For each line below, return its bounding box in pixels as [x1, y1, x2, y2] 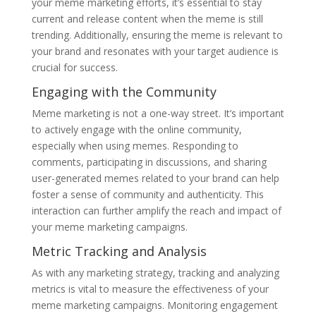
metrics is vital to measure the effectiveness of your [31, 281, 269, 296]
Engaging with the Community [31, 83, 217, 100]
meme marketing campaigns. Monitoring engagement [31, 298, 278, 312]
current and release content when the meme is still [31, 11, 263, 25]
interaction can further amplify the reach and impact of [31, 203, 281, 217]
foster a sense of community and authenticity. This [31, 187, 264, 201]
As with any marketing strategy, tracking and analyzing [31, 265, 279, 279]
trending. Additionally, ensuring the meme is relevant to [31, 28, 283, 42]
